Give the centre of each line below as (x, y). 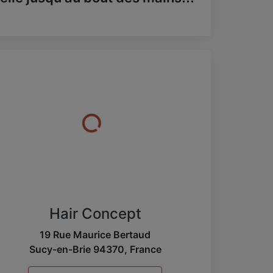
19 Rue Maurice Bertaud (95, 234)
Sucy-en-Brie (60, 249)
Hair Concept (95, 213)
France (145, 249)
